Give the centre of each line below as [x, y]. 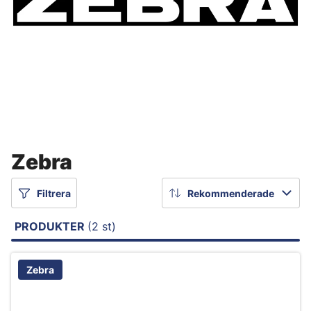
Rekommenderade [231, 193]
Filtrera [54, 193]
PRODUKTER [51, 226]
